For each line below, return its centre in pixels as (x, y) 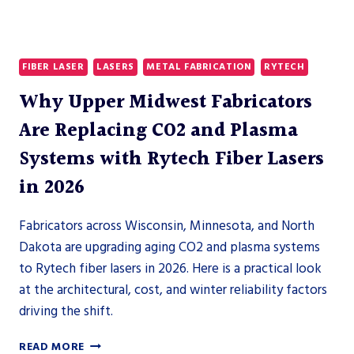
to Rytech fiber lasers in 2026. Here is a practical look (170, 269)
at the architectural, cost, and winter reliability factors (173, 290)
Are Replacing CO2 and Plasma (158, 132)
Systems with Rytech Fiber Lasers (171, 160)
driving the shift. (66, 312)
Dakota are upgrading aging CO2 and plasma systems (169, 248)
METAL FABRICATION (199, 67)
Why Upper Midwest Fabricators (166, 103)
